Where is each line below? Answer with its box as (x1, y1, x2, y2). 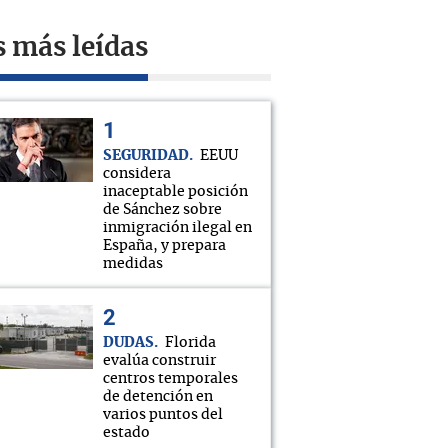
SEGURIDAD (103, 149, 189, 163)
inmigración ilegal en (103, 221, 252, 235)
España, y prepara (103, 239, 226, 253)
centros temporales (103, 372, 238, 386)
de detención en (103, 390, 213, 404)
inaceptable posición (103, 185, 248, 199)
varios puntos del (103, 408, 223, 422)
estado (103, 426, 150, 440)
